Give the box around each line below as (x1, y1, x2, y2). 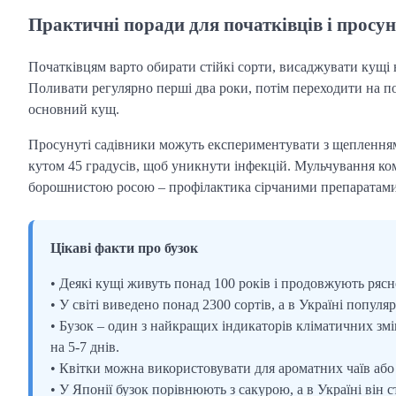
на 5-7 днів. (50, 339, 119, 354)
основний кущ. (28, 101, 119, 117)
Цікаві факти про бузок (50, 240, 198, 255)
